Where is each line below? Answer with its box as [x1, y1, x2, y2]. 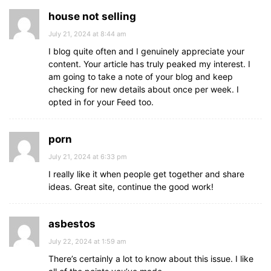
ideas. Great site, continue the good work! [48, 181, 214, 192]
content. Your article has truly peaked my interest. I [48, 59, 250, 69]
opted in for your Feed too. [48, 97, 154, 107]
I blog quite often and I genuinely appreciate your [48, 46, 244, 56]
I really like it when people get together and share [48, 169, 244, 179]
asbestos [48, 218, 96, 230]
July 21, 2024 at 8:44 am [48, 30, 126, 38]
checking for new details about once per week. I [48, 84, 239, 94]
